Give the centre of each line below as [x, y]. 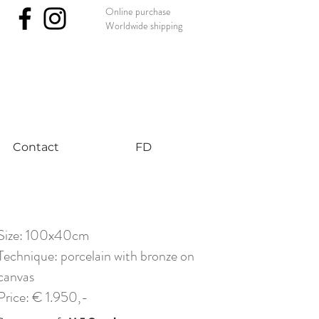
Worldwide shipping [144, 26]
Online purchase [138, 11]
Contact [36, 147]
